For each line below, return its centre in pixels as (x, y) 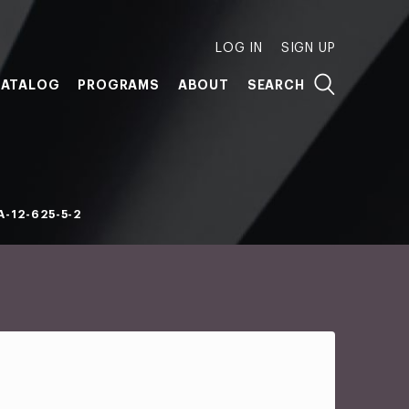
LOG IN (239, 48)
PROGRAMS (119, 85)
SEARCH (276, 85)
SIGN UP (308, 48)
